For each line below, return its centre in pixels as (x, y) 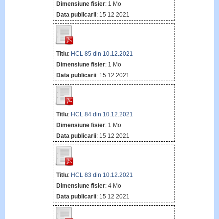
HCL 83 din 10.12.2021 (102, 175)
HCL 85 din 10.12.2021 (102, 54)
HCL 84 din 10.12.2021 (102, 114)
